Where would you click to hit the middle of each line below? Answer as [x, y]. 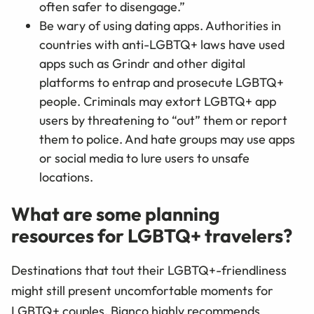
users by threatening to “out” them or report [163, 121]
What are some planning [116, 214]
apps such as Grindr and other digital [142, 64]
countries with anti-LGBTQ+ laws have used [162, 45]
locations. [66, 177]
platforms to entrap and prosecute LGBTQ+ [162, 83]
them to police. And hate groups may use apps [167, 139]
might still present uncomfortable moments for [142, 291]
